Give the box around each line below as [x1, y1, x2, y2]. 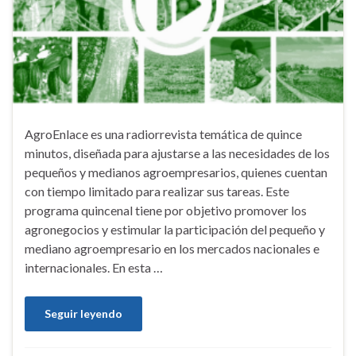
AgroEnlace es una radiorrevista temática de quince [25, 126, 302, 141]
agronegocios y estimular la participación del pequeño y [25, 221, 325, 237]
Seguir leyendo [44, 306, 122, 320]
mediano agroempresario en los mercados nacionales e [25, 240, 319, 256]
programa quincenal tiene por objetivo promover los [25, 202, 307, 218]
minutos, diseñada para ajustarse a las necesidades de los [25, 145, 330, 161]
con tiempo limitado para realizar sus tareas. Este [25, 183, 289, 199]
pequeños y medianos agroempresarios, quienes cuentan [25, 164, 327, 180]
